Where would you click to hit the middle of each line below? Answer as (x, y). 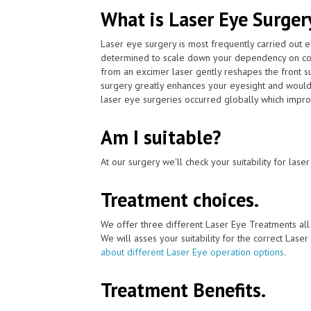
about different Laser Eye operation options (192, 252)
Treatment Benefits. (183, 289)
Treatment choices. (180, 199)
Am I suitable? (161, 137)
